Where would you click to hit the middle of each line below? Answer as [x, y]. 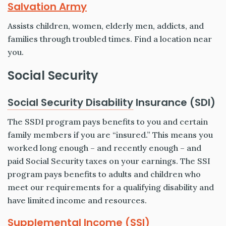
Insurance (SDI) [174, 103]
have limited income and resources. [77, 201]
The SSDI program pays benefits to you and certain [108, 122]
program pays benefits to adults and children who [104, 174]
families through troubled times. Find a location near [110, 39]
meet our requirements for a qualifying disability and [111, 187]
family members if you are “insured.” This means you [110, 135]
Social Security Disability [70, 103]
